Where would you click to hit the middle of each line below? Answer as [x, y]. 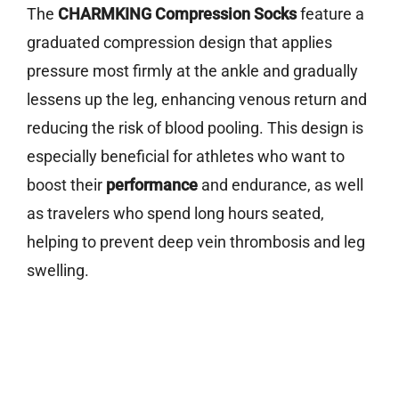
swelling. [58, 271]
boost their [66, 185]
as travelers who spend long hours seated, [175, 214]
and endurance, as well [281, 185]
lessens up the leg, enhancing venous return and [197, 100]
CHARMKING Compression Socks [177, 14]
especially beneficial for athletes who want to [186, 157]
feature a [330, 14]
